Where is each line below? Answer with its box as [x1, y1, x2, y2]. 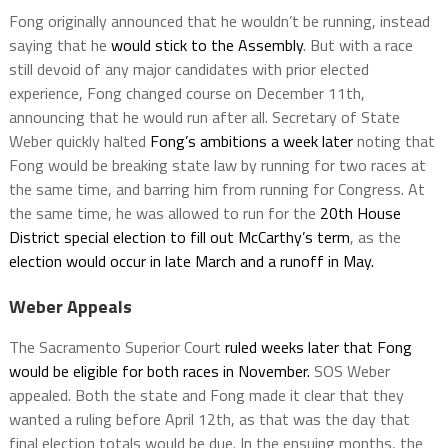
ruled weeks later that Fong [220, 335, 412, 360]
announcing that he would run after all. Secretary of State [8, 105, 400, 130]
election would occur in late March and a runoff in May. [8, 249, 374, 274]
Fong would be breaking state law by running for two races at [8, 153, 426, 178]
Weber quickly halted [8, 129, 150, 154]
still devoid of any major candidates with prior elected [8, 57, 369, 82]
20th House [319, 201, 401, 226]
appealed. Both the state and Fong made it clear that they [8, 383, 404, 408]
